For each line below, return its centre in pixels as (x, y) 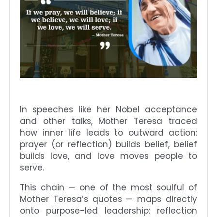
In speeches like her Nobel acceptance (108, 109)
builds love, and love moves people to (108, 156)
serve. (32, 167)
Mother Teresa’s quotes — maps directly (108, 199)
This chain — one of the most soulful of (108, 187)
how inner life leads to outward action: (108, 132)
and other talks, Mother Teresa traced (108, 121)
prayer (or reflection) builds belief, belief (108, 144)
